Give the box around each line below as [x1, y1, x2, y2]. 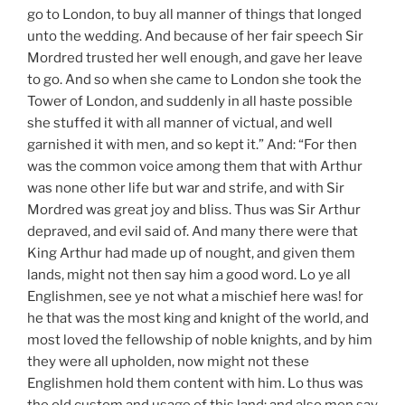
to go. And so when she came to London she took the [27, 71, 362, 88]
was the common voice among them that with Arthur [27, 157, 363, 174]
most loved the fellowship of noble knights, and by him [27, 331, 372, 348]
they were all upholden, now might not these [27, 353, 309, 370]
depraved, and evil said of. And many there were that [27, 222, 358, 240]
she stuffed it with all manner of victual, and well [27, 114, 333, 131]
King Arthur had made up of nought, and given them [27, 244, 355, 261]
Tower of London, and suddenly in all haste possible [27, 92, 353, 109]
